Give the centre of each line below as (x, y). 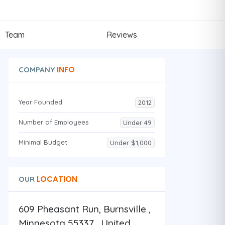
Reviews (122, 34)
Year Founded (40, 102)
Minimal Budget (43, 142)
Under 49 (137, 122)
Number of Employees (53, 122)
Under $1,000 (131, 142)
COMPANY (36, 69)
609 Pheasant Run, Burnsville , (84, 209)
